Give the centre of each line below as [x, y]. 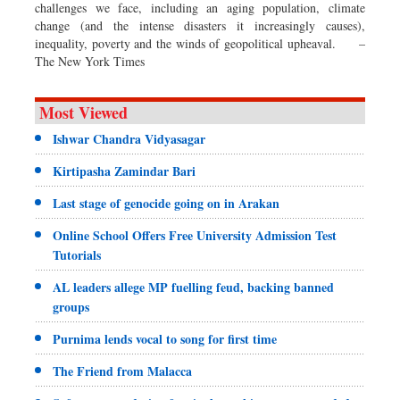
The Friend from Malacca [122, 371]
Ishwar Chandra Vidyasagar [129, 138]
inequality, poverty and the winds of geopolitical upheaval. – [200, 43]
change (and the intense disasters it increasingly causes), [200, 25]
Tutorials [77, 254]
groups [71, 306]
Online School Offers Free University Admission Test [195, 235]
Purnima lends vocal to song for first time [165, 338]
